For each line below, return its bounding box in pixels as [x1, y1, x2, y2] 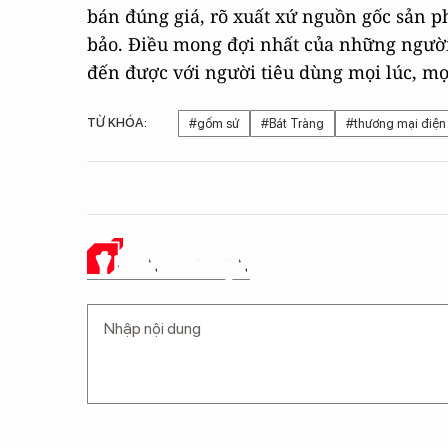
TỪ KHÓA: [87, 115, 147, 130]
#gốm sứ [189, 116, 239, 131]
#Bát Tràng [261, 116, 324, 131]
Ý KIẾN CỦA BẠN [97, 250, 250, 279]
